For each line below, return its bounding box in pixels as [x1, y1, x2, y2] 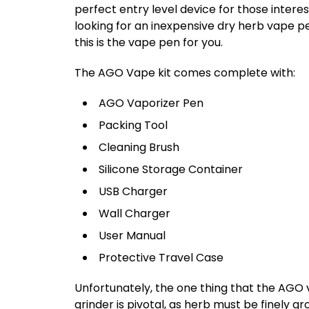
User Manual [99, 227, 166, 243]
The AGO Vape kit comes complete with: [74, 64, 295, 81]
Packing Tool [99, 117, 168, 133]
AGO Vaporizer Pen [99, 94, 203, 111]
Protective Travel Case [99, 249, 223, 266]
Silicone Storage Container [99, 161, 243, 177]
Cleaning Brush [99, 139, 179, 155]
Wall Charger [99, 205, 170, 221]
